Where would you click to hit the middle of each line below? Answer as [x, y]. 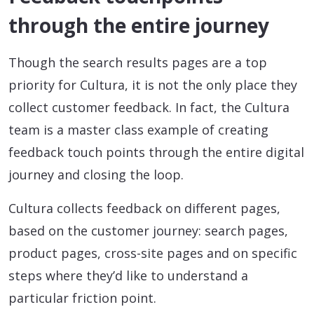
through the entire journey [139, 25]
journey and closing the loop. [96, 174]
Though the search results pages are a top [138, 62]
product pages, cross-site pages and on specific [153, 253]
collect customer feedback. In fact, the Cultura [149, 107]
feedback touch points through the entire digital [156, 152]
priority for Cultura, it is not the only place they [153, 84]
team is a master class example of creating [138, 129]
